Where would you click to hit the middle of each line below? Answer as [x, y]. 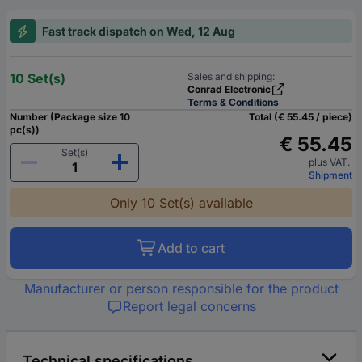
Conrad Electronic [229, 90]
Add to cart [191, 248]
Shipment [330, 175]
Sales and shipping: [232, 77]
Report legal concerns [189, 307]
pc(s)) [25, 130]
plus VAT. [330, 162]
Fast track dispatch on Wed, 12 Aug [139, 32]
